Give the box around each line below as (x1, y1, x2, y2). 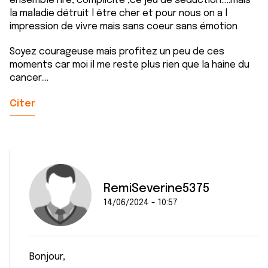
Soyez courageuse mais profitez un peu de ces (10, 47, 224, 57)
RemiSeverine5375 (103, 182, 209, 195)
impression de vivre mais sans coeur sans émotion (10, 22, 240, 32)
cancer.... (10, 73, 48, 83)
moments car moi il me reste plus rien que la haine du (10, 60, 249, 70)
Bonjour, (29, 252, 65, 262)
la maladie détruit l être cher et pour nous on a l (10, 8, 227, 19)
